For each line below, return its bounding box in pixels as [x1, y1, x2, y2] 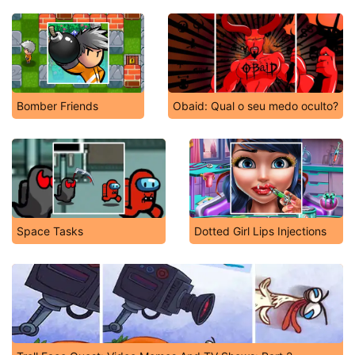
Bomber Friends [17, 99, 98, 113]
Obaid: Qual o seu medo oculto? [173, 99, 338, 113]
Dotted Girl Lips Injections [194, 224, 326, 238]
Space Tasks [17, 224, 83, 238]
